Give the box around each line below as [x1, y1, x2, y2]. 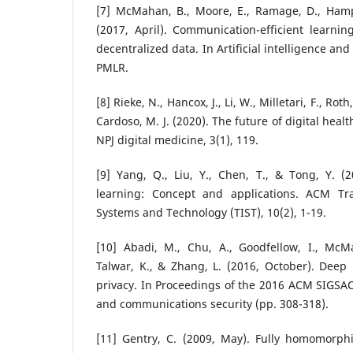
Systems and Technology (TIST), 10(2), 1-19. [96, 205, 326, 221]
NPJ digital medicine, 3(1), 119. [96, 132, 258, 148]
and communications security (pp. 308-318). [96, 296, 329, 312]
